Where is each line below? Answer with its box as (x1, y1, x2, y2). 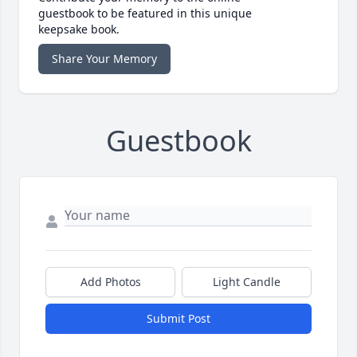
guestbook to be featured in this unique (38, 6, 252, 22)
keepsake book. (38, 22, 120, 37)
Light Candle (213, 274, 280, 290)
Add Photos (80, 274, 141, 290)
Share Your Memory (52, 51, 157, 67)
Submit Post (147, 311, 210, 327)
